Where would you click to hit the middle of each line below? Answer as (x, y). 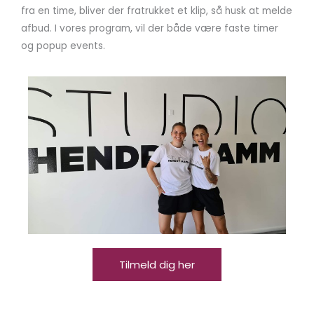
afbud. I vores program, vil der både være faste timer (150, 29)
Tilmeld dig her (157, 264)
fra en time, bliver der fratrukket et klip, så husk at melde (157, 11)
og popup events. (63, 46)
